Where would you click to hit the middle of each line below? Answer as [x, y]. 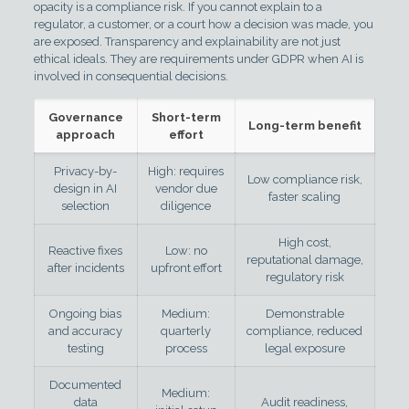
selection [86, 206]
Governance [85, 118]
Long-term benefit [304, 126]
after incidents [85, 268]
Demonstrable [304, 314]
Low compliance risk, [304, 180]
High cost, [304, 243]
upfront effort [186, 268]
